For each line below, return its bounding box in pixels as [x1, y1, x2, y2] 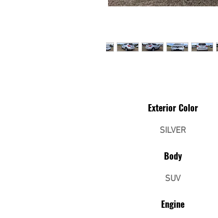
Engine [161, 198, 184, 210]
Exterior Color [147, 101, 198, 114]
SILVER [160, 126, 186, 136]
